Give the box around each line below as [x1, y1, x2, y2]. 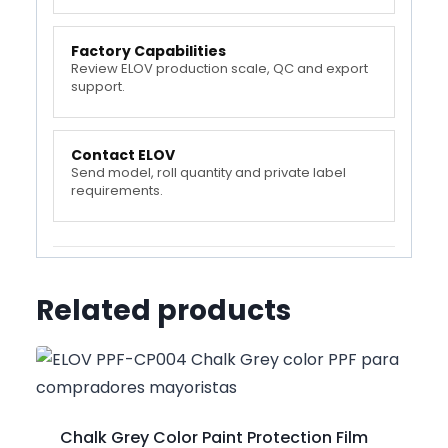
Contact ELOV [71, 144, 175, 165]
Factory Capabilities [71, 40, 226, 61]
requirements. [71, 180, 163, 200]
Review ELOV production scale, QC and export [71, 58, 368, 78]
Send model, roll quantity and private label [71, 162, 346, 182]
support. [71, 76, 125, 96]
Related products [36, 290, 291, 330]
